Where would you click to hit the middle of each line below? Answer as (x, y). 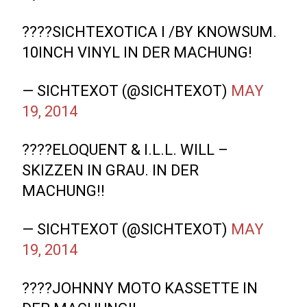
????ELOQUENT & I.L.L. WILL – (125, 150)
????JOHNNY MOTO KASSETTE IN (140, 288)
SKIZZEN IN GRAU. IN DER (111, 170)
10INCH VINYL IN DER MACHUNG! (137, 52)
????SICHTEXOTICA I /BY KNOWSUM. (150, 32)
